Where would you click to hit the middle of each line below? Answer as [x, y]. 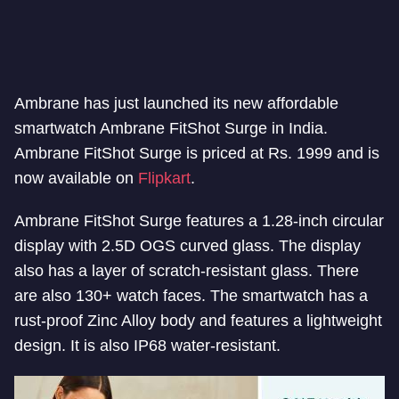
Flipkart [164, 178]
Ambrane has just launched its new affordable [176, 103]
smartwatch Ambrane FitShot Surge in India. [171, 128]
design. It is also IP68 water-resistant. [147, 346]
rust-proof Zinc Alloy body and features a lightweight [198, 321]
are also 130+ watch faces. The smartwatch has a [191, 296]
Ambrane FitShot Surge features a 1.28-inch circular [199, 221]
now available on [76, 178]
